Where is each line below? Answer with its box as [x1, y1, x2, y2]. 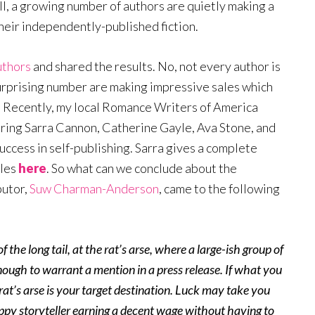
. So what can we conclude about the [46, 160, 237, 176]
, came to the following [159, 181, 280, 196]
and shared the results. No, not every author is [31, 58, 281, 74]
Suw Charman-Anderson [30, 181, 159, 196]
